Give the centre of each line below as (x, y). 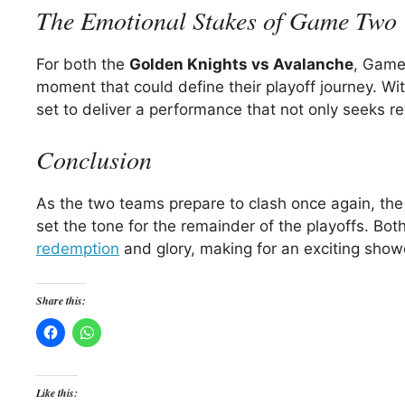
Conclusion (94, 159)
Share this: (61, 301)
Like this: (57, 393)
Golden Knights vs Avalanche (241, 65)
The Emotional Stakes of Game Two (217, 20)
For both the (83, 65)
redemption (78, 248)
